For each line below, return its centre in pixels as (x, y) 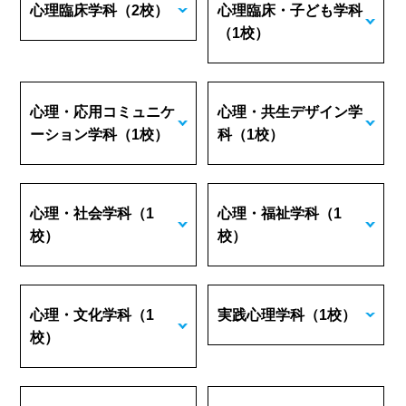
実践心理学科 (261, 315)
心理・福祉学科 (269, 213)
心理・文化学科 (81, 315)
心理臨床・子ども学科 (290, 10)
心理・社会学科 (81, 213)
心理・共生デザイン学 (290, 112)
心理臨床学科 (74, 10)
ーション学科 (74, 135)
